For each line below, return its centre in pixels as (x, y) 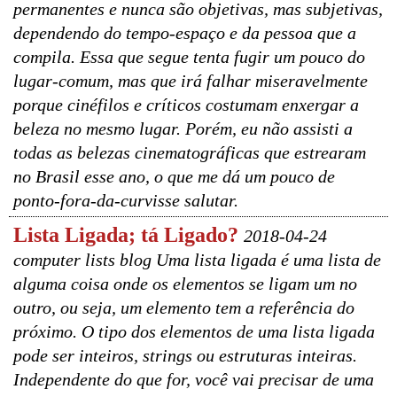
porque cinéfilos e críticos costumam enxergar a (186, 105)
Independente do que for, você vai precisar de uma (194, 379)
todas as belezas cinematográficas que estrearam (190, 152)
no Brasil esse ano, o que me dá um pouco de (174, 176)
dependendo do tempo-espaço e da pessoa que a (185, 33)
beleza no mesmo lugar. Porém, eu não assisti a (183, 128)
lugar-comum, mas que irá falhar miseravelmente (191, 81)
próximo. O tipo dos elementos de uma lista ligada (194, 331)
